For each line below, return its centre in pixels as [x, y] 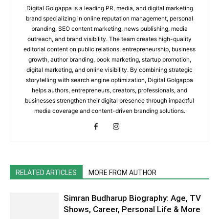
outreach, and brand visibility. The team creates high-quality [109, 39]
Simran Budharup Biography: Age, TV [132, 198]
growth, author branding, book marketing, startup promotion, [109, 59]
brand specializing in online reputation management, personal [109, 18]
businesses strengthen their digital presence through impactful [109, 100]
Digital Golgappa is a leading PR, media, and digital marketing [109, 8]
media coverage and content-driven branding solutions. [109, 111]
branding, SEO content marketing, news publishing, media [109, 29]
